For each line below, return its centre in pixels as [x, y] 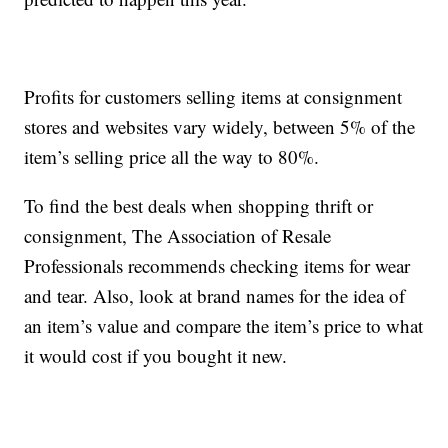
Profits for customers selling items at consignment [213, 96]
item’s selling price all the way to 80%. [172, 156]
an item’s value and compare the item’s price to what [224, 325]
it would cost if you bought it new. [156, 355]
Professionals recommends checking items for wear [217, 265]
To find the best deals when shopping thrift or [199, 205]
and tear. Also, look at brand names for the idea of [215, 295]
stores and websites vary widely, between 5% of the [220, 126]
